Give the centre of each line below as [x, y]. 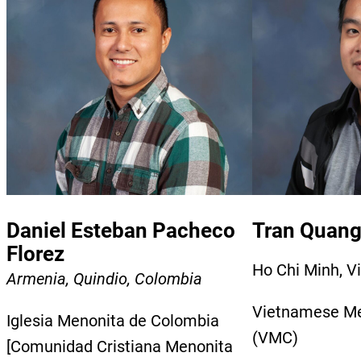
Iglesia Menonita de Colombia [113, 320]
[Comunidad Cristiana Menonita [120, 346]
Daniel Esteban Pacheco [121, 230]
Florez [35, 253]
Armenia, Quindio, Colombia [104, 278]
